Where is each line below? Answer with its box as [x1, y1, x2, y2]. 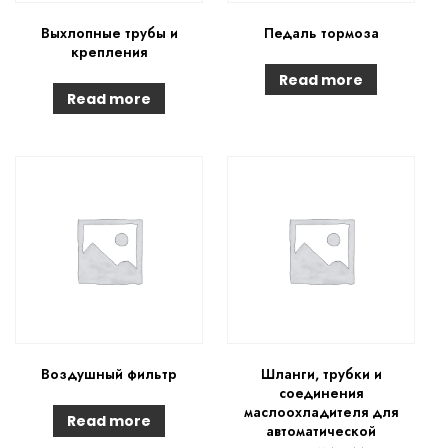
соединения [279, 383, 364, 404]
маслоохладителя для [244, 402, 399, 423]
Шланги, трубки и [260, 364, 382, 385]
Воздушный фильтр [41, 364, 178, 385]
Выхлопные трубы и [40, 22, 178, 43]
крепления [71, 41, 148, 62]
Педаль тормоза [263, 22, 379, 43]
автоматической [266, 421, 377, 442]
